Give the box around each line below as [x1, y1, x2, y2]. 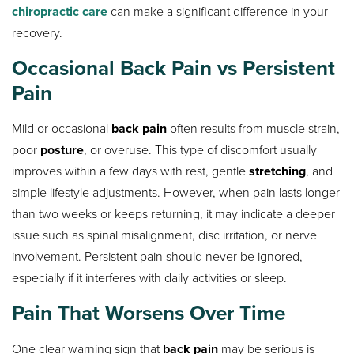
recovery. [12, 24, 63, 43]
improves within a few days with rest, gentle [12, 162, 250, 181]
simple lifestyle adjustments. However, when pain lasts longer [12, 183, 341, 202]
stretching [249, 162, 307, 181]
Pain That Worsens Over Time [12, 298, 286, 329]
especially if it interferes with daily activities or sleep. [12, 269, 288, 288]
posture [40, 141, 85, 160]
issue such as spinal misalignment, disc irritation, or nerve [12, 226, 318, 245]
